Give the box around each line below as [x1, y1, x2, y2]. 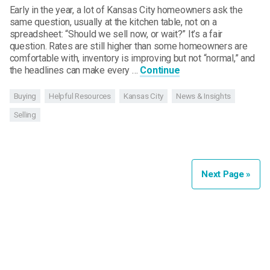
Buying [13, 92, 37, 101]
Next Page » [201, 169, 251, 180]
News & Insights [176, 92, 231, 101]
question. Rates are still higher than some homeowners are [9, 40, 248, 52]
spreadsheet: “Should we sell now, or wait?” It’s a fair [9, 28, 223, 40]
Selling [13, 110, 36, 120]
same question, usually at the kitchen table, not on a [9, 16, 217, 28]
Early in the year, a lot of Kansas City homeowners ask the [9, 4, 243, 16]
